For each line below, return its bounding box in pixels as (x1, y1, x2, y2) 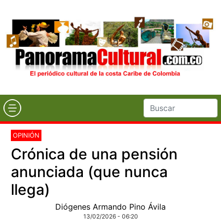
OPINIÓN (13, 131, 40, 139)
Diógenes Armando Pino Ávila (55, 201, 166, 212)
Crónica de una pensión (11, 145, 178, 163)
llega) (11, 180, 50, 198)
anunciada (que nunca (11, 162, 168, 181)
